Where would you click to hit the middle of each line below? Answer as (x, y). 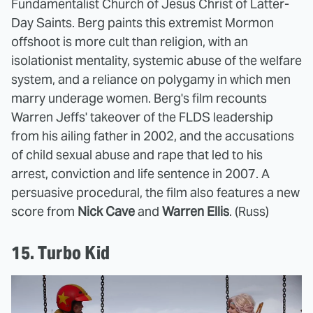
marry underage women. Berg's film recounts (139, 98)
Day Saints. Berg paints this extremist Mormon (143, 22)
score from (44, 211)
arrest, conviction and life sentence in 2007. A (140, 173)
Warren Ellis (196, 211)
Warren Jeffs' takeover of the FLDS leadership (142, 117)
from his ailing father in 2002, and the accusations (153, 136)
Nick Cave (106, 211)
